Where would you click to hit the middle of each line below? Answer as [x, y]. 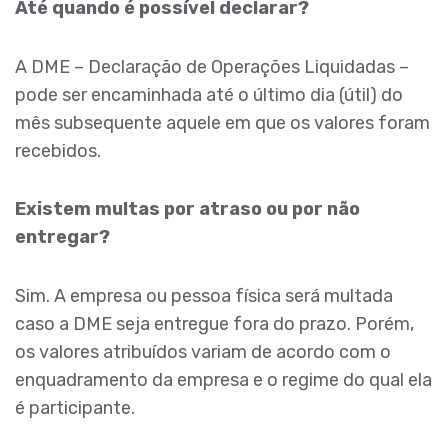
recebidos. [58, 150]
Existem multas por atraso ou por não [187, 209]
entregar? [62, 237]
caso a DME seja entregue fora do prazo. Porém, [214, 323]
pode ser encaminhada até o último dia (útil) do [209, 94]
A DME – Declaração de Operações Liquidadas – [212, 66]
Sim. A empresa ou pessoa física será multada [204, 295]
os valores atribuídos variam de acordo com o [203, 351]
